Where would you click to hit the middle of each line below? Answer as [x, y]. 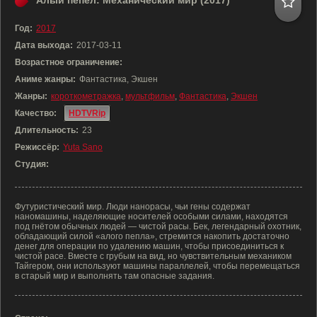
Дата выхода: [44, 45]
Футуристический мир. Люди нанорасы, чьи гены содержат [133, 207]
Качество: [36, 113]
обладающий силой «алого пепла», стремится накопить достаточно [152, 236]
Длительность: [47, 130]
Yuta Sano [83, 147]
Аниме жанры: [45, 79]
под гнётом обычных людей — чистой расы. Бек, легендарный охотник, [158, 226]
